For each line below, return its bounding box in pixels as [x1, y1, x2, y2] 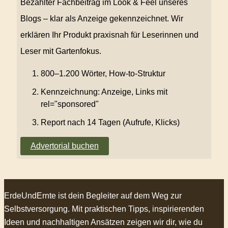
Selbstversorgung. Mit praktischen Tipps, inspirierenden [4, 205, 204, 214]
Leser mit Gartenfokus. [20, 47, 101, 56]
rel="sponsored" [40, 100, 99, 109]
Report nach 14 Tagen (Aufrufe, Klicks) [40, 118, 180, 127]
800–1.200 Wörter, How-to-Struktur [40, 69, 165, 78]
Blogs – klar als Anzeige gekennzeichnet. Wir [20, 14, 183, 23]
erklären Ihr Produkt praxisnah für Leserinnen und [20, 31, 198, 40]
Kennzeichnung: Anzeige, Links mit [40, 88, 167, 97]
